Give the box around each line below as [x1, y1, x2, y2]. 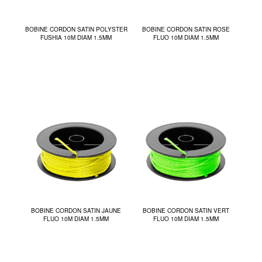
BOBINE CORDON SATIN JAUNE [31, 206, 122, 215]
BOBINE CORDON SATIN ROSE [142, 25, 230, 34]
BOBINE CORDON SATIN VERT [142, 206, 229, 215]
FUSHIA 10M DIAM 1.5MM [40, 33, 112, 42]
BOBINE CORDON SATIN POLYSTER [25, 25, 127, 34]
